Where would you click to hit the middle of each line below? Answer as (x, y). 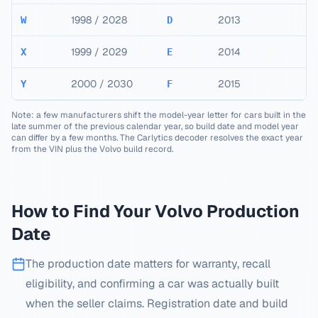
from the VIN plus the (55, 149)
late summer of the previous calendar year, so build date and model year (155, 126)
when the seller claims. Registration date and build (157, 303)
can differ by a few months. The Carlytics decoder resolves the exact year (157, 138)
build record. (148, 149)
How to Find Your (83, 211)
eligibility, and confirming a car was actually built (152, 284)
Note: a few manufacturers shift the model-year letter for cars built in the (159, 115)
